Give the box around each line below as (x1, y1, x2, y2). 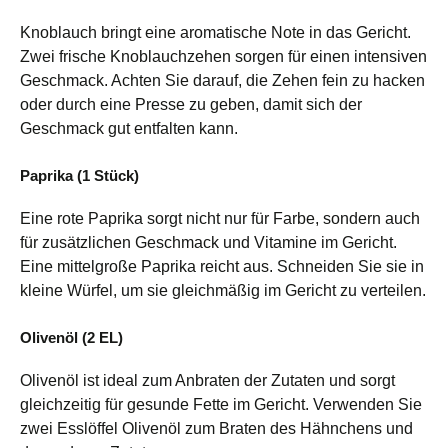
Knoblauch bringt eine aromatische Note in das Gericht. (20, 23, 411, 41)
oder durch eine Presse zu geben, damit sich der (20, 95, 362, 113)
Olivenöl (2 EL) (20, 328, 123, 346)
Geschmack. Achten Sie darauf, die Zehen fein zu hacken (20, 71, 425, 89)
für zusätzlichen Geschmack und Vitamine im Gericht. (20, 233, 397, 251)
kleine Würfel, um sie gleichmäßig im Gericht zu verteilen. (20, 281, 426, 299)
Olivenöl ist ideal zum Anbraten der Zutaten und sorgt (20, 371, 395, 389)
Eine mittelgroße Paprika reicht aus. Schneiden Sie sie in (20, 257, 424, 275)
